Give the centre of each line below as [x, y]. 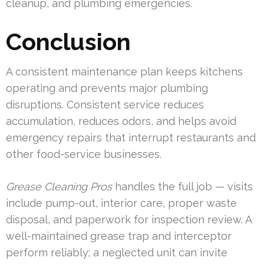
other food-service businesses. [84, 154]
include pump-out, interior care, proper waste [121, 203]
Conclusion [68, 42]
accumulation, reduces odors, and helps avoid [121, 121]
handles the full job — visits [182, 187]
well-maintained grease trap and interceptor [119, 236]
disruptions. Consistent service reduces [105, 105]
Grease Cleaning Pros [59, 187]
